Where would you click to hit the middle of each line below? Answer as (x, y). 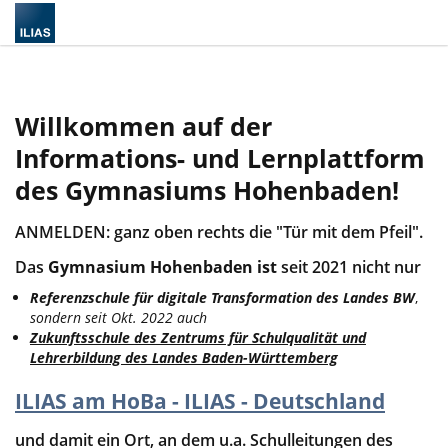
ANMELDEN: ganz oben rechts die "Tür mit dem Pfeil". (219, 232)
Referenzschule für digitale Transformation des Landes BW (222, 298)
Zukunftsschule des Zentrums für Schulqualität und (198, 338)
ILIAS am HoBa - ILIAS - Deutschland (200, 401)
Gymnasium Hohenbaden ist (162, 267)
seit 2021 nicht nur (349, 267)
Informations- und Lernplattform (220, 158)
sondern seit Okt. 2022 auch (118, 318)
